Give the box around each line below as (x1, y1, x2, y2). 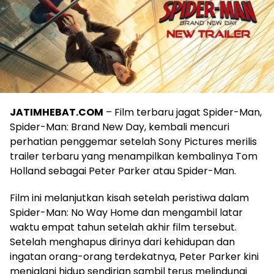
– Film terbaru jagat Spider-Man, (103, 105, 262, 119)
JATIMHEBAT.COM (10, 105, 103, 119)
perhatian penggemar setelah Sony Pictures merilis (10, 134, 257, 149)
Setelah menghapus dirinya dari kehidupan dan (10, 234, 235, 249)
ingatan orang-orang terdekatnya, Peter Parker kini (10, 249, 259, 264)
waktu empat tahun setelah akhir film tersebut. (10, 220, 237, 234)
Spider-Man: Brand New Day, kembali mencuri (10, 119, 229, 134)
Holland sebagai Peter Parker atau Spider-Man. (10, 163, 236, 178)
